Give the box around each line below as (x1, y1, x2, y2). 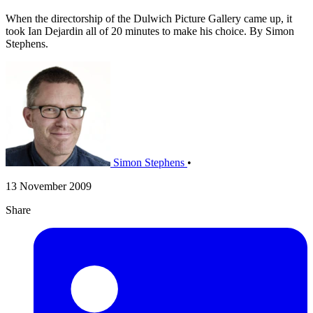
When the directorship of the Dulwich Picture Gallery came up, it (6, 13, 292, 25)
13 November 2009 (6, 180, 92, 193)
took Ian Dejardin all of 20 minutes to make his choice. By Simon (6, 25, 294, 38)
